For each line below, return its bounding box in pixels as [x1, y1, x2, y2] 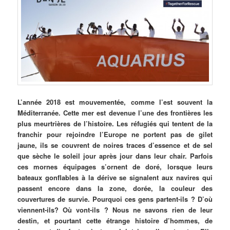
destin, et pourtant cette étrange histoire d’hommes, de [17, 215, 213, 225]
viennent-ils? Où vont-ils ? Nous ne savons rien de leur [17, 204, 213, 215]
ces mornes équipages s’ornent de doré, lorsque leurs [17, 161, 213, 171]
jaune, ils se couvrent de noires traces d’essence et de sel [17, 140, 213, 150]
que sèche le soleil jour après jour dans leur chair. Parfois [17, 150, 213, 161]
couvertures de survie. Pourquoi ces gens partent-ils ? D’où [17, 194, 213, 204]
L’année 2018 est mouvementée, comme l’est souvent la [17, 97, 213, 107]
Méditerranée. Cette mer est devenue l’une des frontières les [17, 107, 213, 118]
